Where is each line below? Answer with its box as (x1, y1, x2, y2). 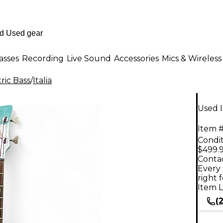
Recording (22, 53, 64, 63)
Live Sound (67, 53, 111, 63)
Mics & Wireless (162, 53, 222, 63)
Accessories (114, 53, 159, 63)
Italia (33, 76, 52, 85)
